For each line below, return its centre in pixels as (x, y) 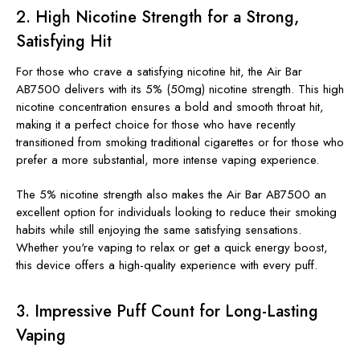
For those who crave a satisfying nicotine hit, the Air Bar (159, 71)
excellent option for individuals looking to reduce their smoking (176, 212)
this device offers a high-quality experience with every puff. (167, 265)
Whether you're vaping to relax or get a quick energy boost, (172, 247)
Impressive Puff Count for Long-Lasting (176, 311)
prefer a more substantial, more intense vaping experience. (168, 160)
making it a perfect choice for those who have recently (156, 124)
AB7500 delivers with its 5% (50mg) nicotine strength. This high (180, 89)
